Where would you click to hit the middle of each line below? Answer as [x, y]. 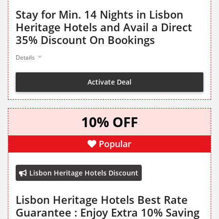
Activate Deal [109, 82]
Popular [115, 144]
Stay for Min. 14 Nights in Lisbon [99, 14]
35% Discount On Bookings [85, 40]
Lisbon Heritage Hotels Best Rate [102, 200]
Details [25, 58]
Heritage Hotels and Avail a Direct [104, 27]
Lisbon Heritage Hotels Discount [84, 173]
